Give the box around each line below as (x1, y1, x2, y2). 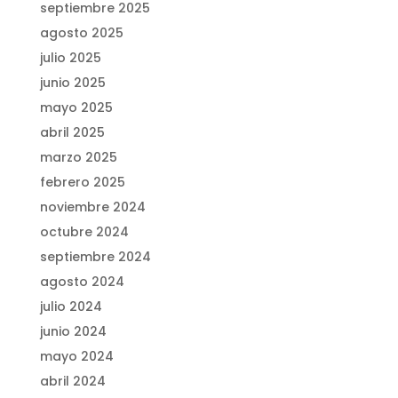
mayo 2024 (39, 347, 114, 366)
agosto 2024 (39, 273, 124, 291)
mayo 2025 (39, 99, 113, 117)
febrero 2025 (39, 173, 125, 192)
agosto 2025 (39, 24, 123, 43)
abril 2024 (39, 372, 106, 391)
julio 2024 (39, 298, 102, 316)
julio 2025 (39, 49, 101, 68)
